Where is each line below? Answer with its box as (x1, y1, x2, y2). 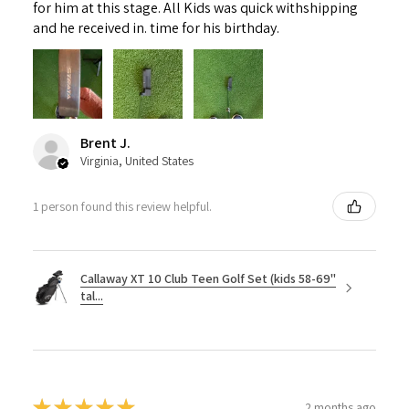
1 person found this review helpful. (33, 197, 212, 215)
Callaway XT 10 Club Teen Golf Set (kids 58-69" (80, 270, 336, 288)
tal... (80, 288, 103, 305)
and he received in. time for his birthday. (33, 18, 279, 38)
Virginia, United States (80, 152, 194, 170)
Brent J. (80, 133, 131, 153)
